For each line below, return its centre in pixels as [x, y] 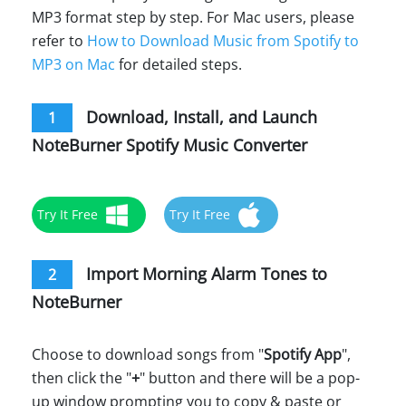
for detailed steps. [179, 64]
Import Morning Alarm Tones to [204, 273]
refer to [59, 40]
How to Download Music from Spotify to [223, 40]
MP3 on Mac [73, 64]
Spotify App [303, 354]
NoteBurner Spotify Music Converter [169, 145]
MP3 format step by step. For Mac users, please [193, 17]
